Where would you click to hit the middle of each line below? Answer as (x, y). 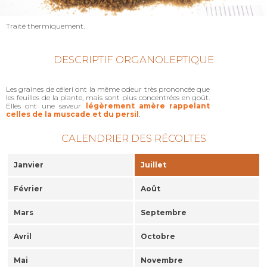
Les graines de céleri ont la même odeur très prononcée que (108, 89)
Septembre (164, 213)
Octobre (158, 237)
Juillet (153, 165)
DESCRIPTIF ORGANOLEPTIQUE (133, 60)
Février (28, 189)
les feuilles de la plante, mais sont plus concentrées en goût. (108, 97)
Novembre (162, 260)
